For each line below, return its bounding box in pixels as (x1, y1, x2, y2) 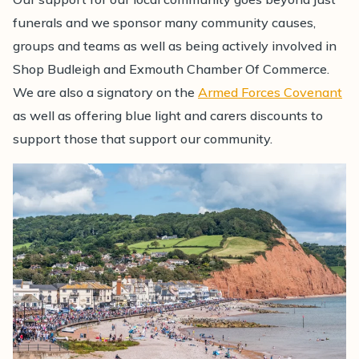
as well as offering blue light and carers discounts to (13, 107, 324, 123)
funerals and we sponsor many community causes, (13, 14, 317, 30)
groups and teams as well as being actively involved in (13, 37, 337, 54)
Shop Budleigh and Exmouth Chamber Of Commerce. (13, 60, 330, 77)
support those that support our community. (13, 130, 273, 147)
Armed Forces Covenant (198, 83, 343, 100)
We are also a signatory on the (13, 83, 199, 100)
